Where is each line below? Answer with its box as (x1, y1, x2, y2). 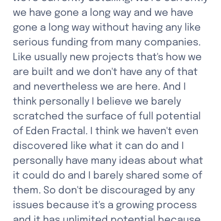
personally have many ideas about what (13, 156, 203, 166)
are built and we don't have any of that (13, 67, 198, 77)
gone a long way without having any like (13, 23, 201, 33)
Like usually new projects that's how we (13, 52, 202, 63)
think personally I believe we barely (13, 97, 181, 107)
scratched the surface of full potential (13, 111, 201, 122)
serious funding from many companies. (13, 37, 201, 48)
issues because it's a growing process (13, 200, 197, 211)
